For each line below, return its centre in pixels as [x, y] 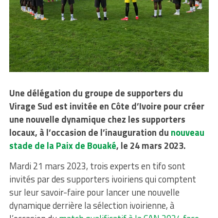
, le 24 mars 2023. [151, 145]
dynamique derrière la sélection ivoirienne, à [91, 205]
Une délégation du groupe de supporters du [96, 93]
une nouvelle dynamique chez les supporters [97, 119]
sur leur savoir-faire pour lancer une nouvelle [94, 192]
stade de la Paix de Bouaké [63, 145]
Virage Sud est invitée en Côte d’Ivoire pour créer [107, 106]
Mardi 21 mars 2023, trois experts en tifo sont [97, 166]
